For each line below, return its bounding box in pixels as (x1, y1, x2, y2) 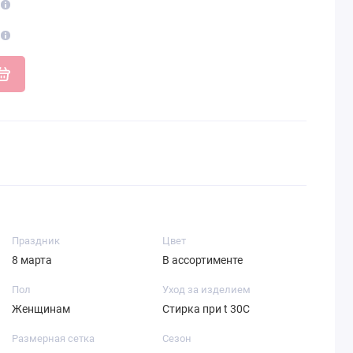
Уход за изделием (162, 284, 251, 296)
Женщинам (11, 303, 70, 316)
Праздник (11, 235, 60, 247)
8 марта (11, 254, 52, 267)
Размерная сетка (11, 333, 95, 345)
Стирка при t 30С (162, 303, 250, 316)
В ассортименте (162, 254, 243, 267)
